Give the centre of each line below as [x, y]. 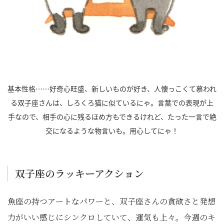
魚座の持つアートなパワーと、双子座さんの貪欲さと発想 [111, 201]
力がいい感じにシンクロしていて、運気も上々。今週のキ [111, 217]
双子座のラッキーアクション [79, 173]
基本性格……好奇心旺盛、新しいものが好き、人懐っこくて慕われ [112, 88]
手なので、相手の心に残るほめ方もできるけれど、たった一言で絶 [112, 116]
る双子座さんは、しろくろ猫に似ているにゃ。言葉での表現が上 [112, 102]
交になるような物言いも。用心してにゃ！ [112, 130]
